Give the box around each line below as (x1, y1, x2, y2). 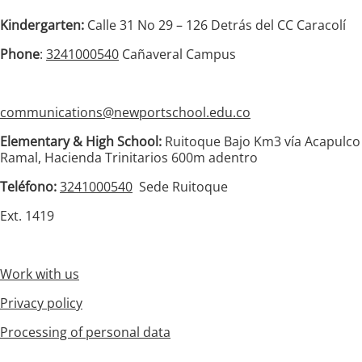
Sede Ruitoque (133, 177, 228, 196)
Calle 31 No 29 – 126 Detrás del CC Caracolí (84, 15, 346, 34)
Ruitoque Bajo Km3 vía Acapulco (165, 132, 360, 150)
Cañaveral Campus (119, 44, 239, 63)
